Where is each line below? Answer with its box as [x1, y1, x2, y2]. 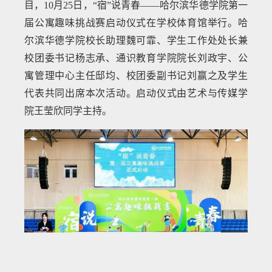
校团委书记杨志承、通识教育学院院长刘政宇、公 [24, 52, 248, 63]
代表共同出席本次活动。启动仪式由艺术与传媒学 [24, 87, 248, 98]
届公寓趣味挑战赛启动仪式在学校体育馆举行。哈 [24, 17, 248, 28]
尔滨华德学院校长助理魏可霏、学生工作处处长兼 [24, 35, 248, 46]
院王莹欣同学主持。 [24, 105, 112, 116]
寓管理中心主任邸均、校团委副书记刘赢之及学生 [24, 70, 248, 81]
